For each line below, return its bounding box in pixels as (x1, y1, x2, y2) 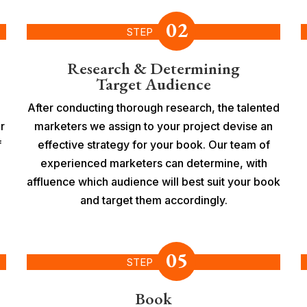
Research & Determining (67, 57, 240, 79)
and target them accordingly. (79, 193, 228, 207)
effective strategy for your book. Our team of (37, 137, 270, 151)
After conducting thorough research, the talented (27, 100, 280, 114)
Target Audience (96, 73, 211, 95)
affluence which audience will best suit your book (27, 174, 280, 188)
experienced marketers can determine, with (40, 156, 267, 170)
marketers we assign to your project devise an (34, 119, 273, 133)
